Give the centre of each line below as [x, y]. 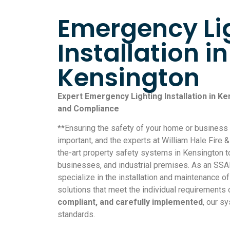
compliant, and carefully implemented [130, 202]
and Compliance [88, 108]
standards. [76, 215]
